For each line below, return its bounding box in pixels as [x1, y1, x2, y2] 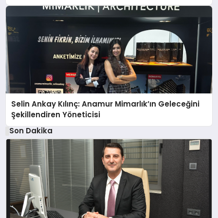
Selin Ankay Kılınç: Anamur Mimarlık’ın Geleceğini [11, 99, 200, 109]
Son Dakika [9, 126, 53, 136]
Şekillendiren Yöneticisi [11, 109, 101, 120]
